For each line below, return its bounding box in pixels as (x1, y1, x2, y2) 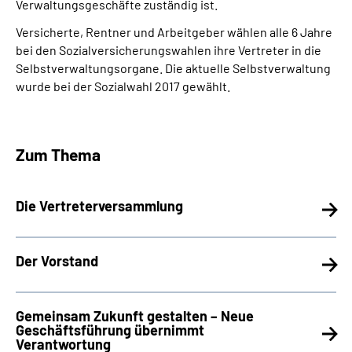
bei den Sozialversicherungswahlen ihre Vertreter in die (16, 42, 321, 57)
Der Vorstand (16, 252, 98, 269)
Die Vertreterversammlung (16, 197, 183, 214)
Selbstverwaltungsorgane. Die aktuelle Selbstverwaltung (16, 60, 331, 75)
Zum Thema (16, 145, 101, 164)
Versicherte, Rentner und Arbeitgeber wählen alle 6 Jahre (16, 24, 332, 39)
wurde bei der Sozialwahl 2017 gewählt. (16, 79, 230, 93)
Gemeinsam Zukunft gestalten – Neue (16, 307, 254, 324)
